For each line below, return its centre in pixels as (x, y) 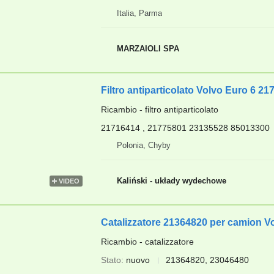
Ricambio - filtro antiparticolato (159, 109)
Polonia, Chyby (143, 145)
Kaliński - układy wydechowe (171, 180)
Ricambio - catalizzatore (147, 242)
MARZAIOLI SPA (148, 48)
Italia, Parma (139, 13)
